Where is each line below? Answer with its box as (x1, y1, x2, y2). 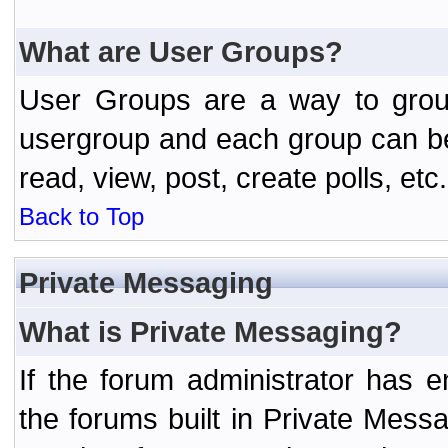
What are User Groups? (19, 35, 343, 68)
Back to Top (19, 203, 144, 230)
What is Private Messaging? (19, 315, 402, 348)
